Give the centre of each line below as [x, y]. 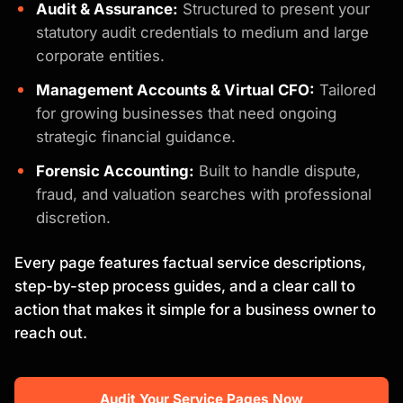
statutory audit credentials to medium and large [202, 32]
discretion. [73, 217]
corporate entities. [100, 55]
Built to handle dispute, [278, 170]
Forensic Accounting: [115, 170]
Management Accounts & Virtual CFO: [175, 90]
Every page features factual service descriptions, [190, 262]
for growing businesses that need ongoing [186, 113]
